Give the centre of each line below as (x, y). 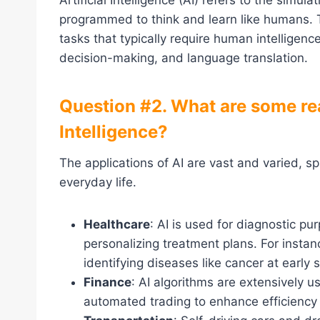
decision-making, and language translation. (184, 58)
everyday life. (98, 182)
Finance (107, 282)
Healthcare (117, 225)
